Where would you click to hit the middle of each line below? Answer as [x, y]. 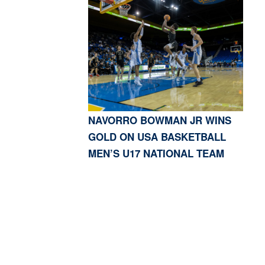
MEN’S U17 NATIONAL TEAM [156, 153]
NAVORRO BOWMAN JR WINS [159, 120]
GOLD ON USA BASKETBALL [157, 136]
